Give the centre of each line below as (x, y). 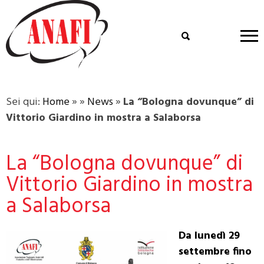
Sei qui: (24, 102)
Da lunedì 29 (209, 236)
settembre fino (215, 252)
